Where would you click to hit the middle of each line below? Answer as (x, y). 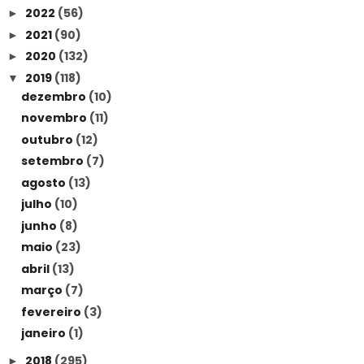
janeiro (44, 333)
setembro (53, 161)
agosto (44, 182)
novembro (55, 118)
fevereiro (52, 312)
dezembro (54, 96)
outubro (48, 139)
